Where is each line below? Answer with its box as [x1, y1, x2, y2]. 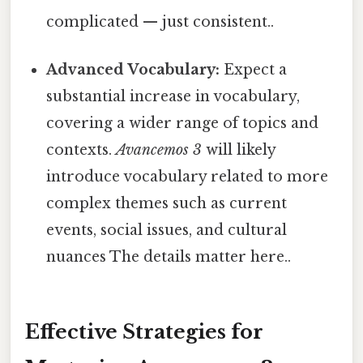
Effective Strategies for [25, 319, 263, 344]
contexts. [46, 141, 117, 160]
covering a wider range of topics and [46, 114, 319, 133]
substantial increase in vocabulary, [46, 88, 301, 106]
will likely [202, 141, 276, 160]
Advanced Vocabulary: [46, 61, 220, 79]
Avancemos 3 [116, 141, 203, 160]
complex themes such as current [46, 194, 288, 213]
